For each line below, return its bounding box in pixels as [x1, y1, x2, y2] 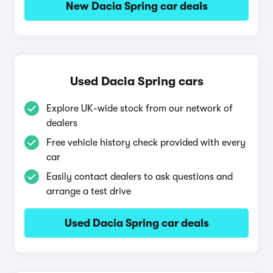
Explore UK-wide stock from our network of [46, 103, 233, 114]
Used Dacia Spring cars [69, 74, 204, 88]
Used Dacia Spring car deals [64, 217, 209, 229]
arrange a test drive [46, 186, 131, 197]
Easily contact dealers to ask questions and [46, 171, 233, 182]
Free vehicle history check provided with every [46, 137, 246, 148]
